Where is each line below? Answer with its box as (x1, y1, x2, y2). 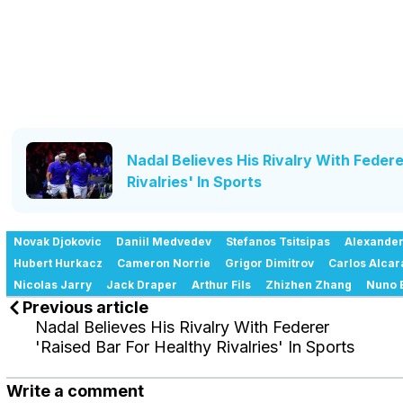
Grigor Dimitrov (225, 256, 314, 271)
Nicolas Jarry (13, 278, 92, 292)
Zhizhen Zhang (265, 278, 352, 292)
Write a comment (6, 381, 144, 401)
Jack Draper (106, 278, 177, 292)
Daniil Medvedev (116, 235, 211, 249)
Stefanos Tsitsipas (226, 235, 330, 249)
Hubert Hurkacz (13, 256, 103, 271)
